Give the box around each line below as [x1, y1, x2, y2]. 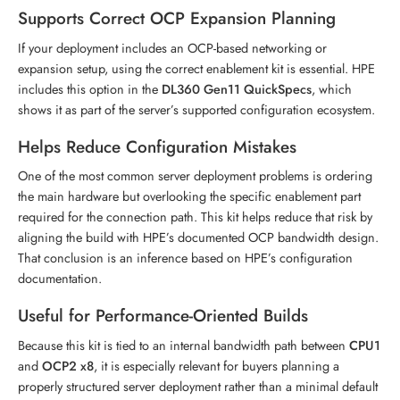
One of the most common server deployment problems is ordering [18, 166, 372, 186]
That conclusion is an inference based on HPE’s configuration [18, 248, 353, 268]
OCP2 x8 [42, 355, 94, 375]
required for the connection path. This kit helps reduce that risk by [18, 207, 372, 227]
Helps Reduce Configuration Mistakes [18, 134, 296, 159]
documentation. [18, 269, 102, 288]
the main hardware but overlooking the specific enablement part [18, 187, 361, 206]
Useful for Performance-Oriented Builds [18, 304, 308, 329]
